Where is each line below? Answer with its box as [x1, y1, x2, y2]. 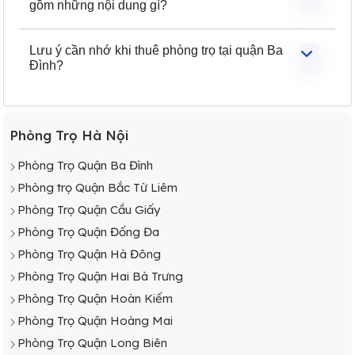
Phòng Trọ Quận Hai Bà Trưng [17, 268, 183, 284]
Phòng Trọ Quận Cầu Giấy [17, 201, 160, 217]
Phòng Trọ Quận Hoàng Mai [17, 312, 173, 328]
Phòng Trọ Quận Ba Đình [17, 157, 153, 173]
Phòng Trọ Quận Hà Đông [17, 246, 161, 261]
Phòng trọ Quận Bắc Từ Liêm [17, 179, 177, 195]
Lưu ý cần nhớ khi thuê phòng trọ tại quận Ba [29, 43, 283, 57]
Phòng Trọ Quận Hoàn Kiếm [17, 290, 173, 306]
